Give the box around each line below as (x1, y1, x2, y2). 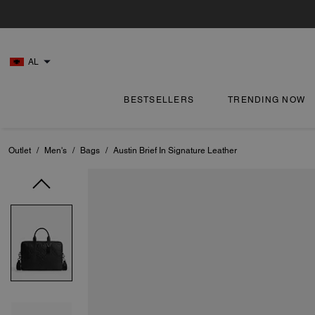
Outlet (8, 146, 31, 155)
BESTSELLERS (124, 95, 195, 105)
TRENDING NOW (228, 95, 306, 105)
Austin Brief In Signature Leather (113, 146, 237, 155)
